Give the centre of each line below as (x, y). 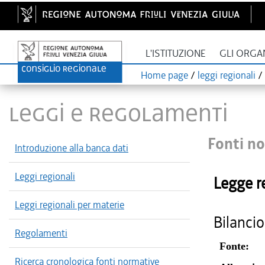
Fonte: (234, 246)
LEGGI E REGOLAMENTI (119, 113)
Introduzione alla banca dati (72, 148)
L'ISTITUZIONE (176, 54)
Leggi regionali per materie (70, 205)
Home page (164, 75)
